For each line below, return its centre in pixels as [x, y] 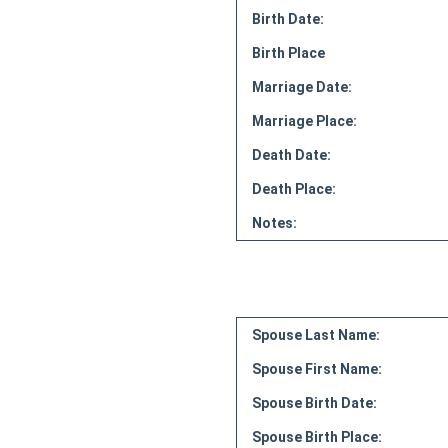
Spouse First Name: [316, 369]
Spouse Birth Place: [316, 437]
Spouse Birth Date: [314, 403]
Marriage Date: [301, 87]
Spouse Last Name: [315, 335]
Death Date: [291, 155]
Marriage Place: [304, 121]
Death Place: [293, 189]
